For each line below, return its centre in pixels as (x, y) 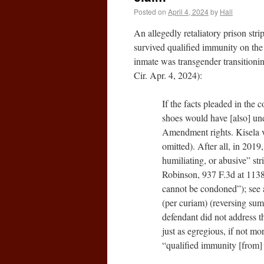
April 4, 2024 (188, 11)
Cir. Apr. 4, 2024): (168, 75)
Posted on (150, 11)
